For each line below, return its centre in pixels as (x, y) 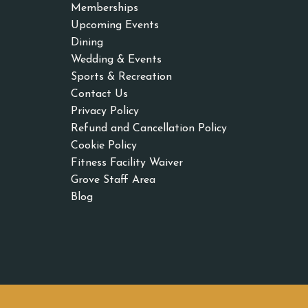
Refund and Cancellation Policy (149, 128)
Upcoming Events (115, 25)
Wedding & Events (117, 59)
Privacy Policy (105, 111)
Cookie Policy (104, 145)
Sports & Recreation (122, 77)
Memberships (105, 8)
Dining (87, 42)
